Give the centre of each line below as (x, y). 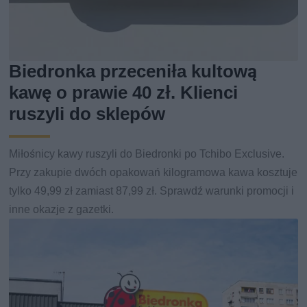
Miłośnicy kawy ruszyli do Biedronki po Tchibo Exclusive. (147, 153)
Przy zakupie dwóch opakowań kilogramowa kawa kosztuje (153, 172)
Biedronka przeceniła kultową (133, 71)
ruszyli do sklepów (87, 113)
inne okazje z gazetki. (62, 209)
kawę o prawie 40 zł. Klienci (124, 92)
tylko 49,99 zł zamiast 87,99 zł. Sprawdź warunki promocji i (152, 191)
